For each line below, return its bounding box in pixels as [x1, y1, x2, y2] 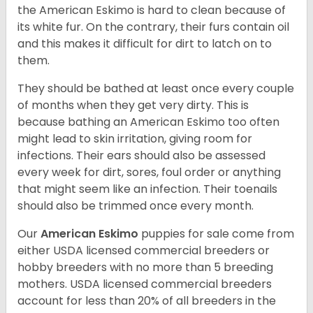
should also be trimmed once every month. [17, 198, 259, 214]
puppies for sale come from [141, 226, 294, 242]
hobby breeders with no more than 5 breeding [17, 259, 273, 276]
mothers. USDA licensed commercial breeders [17, 276, 272, 293]
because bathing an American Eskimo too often [17, 114, 279, 131]
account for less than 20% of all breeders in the [17, 293, 276, 310]
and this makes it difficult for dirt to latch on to [17, 36, 272, 52]
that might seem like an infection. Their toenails [17, 181, 277, 198]
